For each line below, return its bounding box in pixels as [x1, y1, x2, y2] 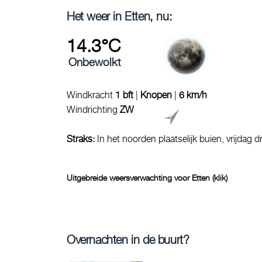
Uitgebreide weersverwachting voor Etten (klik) [67, 173, 227, 182]
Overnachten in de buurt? [67, 233, 189, 246]
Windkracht [67, 89, 115, 100]
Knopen [140, 89, 172, 100]
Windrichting [67, 104, 120, 115]
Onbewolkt [68, 55, 121, 68]
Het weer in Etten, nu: [67, 9, 173, 23]
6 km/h [179, 89, 207, 100]
